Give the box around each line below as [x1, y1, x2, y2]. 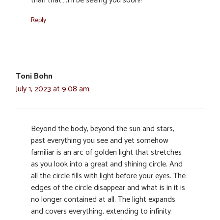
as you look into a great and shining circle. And [31, 158, 183, 171]
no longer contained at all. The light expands [31, 193, 175, 207]
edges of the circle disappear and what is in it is [31, 181, 185, 195]
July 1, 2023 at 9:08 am [16, 82, 89, 96]
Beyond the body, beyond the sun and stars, [31, 122, 174, 136]
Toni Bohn [16, 70, 53, 83]
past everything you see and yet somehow [31, 134, 168, 148]
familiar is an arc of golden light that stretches [31, 146, 182, 160]
